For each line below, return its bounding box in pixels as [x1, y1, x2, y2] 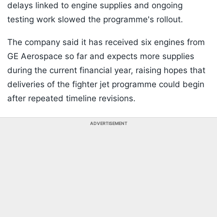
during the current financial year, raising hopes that [7, 65, 205, 76]
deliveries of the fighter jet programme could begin [7, 79, 204, 90]
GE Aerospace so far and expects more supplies [7, 51, 194, 62]
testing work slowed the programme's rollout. [7, 15, 183, 25]
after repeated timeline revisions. [7, 93, 136, 104]
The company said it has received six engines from [7, 37, 205, 47]
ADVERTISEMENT [90, 121, 127, 126]
